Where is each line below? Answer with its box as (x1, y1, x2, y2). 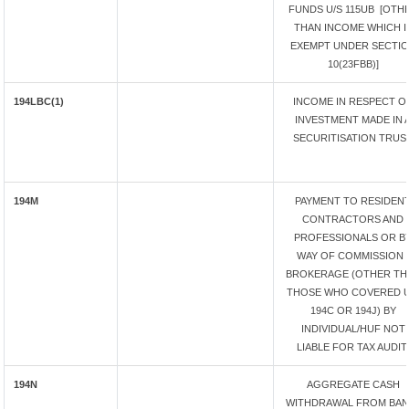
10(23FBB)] (327, 58, 379, 69)
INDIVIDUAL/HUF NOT (300, 323, 405, 334)
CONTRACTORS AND (302, 214, 404, 225)
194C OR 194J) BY (309, 305, 396, 316)
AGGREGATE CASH (306, 379, 400, 390)
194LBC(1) (14, 96, 65, 107)
